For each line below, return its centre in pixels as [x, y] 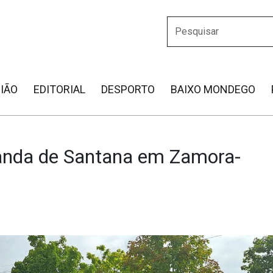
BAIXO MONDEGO [213, 89]
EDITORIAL [59, 89]
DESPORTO [128, 89]
